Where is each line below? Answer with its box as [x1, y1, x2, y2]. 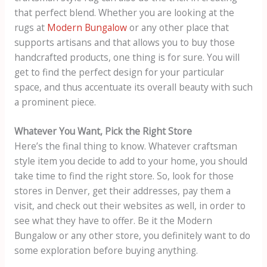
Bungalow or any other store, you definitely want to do [14, 229, 250, 243]
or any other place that [126, 20, 229, 34]
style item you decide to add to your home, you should [14, 154, 247, 168]
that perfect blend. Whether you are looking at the [14, 5, 234, 19]
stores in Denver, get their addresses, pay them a [14, 184, 231, 198]
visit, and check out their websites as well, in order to [14, 199, 246, 213]
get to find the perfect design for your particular [14, 65, 224, 79]
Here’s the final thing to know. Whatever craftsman [14, 139, 237, 153]
